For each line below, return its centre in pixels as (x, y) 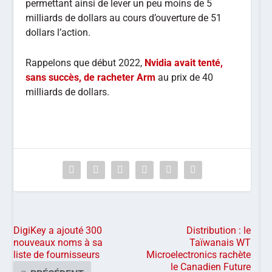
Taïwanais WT (220, 242)
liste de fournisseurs (57, 254)
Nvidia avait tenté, (184, 63)
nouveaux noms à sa (58, 242)
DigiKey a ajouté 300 (58, 230)
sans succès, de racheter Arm (91, 77)
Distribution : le (219, 230)
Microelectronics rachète (199, 254)
